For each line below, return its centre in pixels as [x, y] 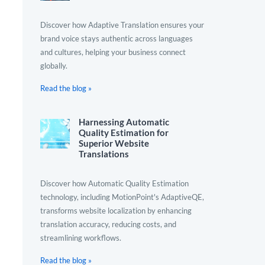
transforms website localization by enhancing [116, 211]
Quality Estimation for [124, 132]
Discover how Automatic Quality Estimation [114, 183]
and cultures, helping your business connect [113, 52]
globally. [54, 66]
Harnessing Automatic [124, 122]
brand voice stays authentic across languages [117, 38]
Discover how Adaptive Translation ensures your [122, 25]
